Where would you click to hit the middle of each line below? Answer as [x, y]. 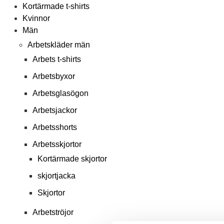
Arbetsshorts [55, 127]
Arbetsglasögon [60, 93]
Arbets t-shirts [57, 59]
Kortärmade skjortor [72, 159]
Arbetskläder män [59, 45]
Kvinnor [36, 18]
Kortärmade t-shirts [56, 6]
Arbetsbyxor [54, 76]
